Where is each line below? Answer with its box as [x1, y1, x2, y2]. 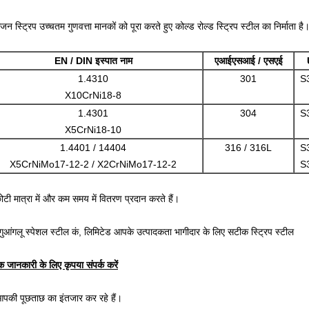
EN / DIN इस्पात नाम [54, 55, 132, 66]
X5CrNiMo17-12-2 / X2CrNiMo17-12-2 [10, 159, 177, 170]
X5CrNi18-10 [65, 124, 121, 135]
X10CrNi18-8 [65, 90, 121, 101]
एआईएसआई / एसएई [214, 55, 283, 66]
